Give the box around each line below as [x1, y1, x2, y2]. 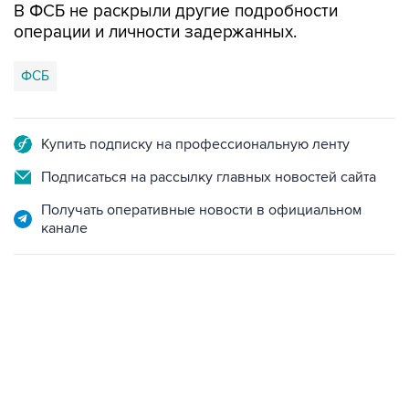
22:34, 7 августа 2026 [14, 346, 131, 361]
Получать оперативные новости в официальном [41, 201, 362, 219]
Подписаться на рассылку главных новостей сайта [41, 168, 376, 186]
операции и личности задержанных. [14, 22, 297, 43]
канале [41, 219, 88, 237]
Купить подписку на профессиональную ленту [41, 135, 350, 153]
